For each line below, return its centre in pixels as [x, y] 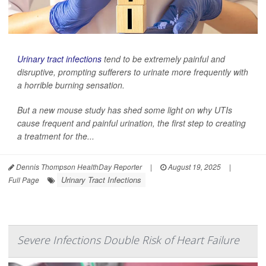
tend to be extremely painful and [163, 59]
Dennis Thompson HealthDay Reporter [78, 167]
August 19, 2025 [194, 167]
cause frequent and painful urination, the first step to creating [132, 123]
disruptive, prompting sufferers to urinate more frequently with [133, 72]
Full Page [24, 180]
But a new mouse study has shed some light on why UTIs [125, 110]
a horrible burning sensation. [71, 85]
